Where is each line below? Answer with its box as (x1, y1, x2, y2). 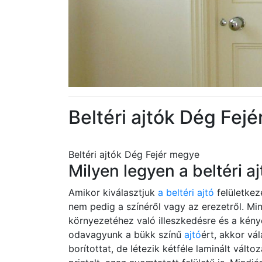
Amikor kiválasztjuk (68, 187, 155, 198)
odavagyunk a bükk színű (68, 229, 184, 240)
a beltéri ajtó (155, 187, 214, 198)
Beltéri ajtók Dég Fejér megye (68, 149, 199, 160)
